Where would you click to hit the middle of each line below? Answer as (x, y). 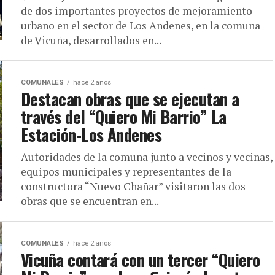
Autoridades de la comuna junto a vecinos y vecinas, (147, 157)
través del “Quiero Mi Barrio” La (124, 117)
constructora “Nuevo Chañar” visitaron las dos (133, 186)
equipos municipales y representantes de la (126, 172)
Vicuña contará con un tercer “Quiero (141, 260)
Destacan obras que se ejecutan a (130, 99)
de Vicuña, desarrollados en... (91, 40)
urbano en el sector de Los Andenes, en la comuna (141, 25)
